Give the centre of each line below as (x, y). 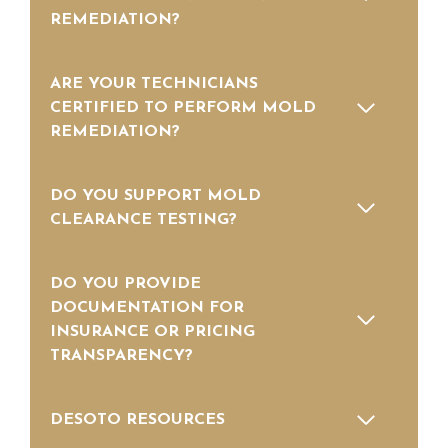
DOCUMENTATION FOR (147, 308)
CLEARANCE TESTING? (143, 220)
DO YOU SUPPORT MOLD (155, 196)
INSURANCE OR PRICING (152, 332)
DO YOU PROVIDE (125, 284)
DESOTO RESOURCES (137, 420)
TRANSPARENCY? (121, 356)
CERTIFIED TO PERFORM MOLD (183, 108)
